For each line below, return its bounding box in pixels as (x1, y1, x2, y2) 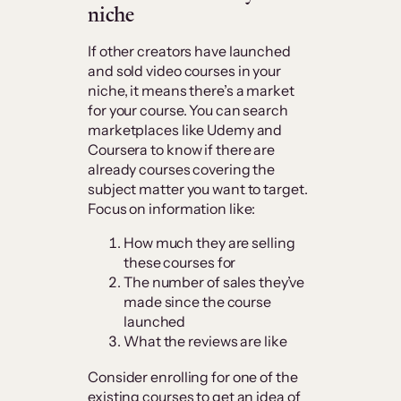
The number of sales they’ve (124, 273, 305, 292)
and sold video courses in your (88, 62, 281, 81)
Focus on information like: (88, 200, 259, 218)
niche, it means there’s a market (88, 81, 294, 100)
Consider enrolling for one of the (88, 368, 298, 387)
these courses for (124, 253, 239, 272)
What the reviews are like (124, 332, 290, 351)
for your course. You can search (88, 101, 288, 120)
